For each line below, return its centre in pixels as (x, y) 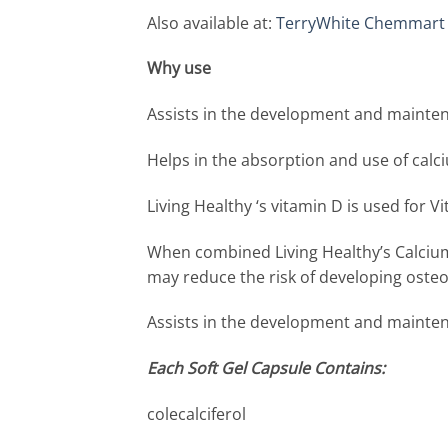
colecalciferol (196, 413)
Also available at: (211, 22)
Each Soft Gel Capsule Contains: (266, 368)
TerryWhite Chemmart (360, 22)
